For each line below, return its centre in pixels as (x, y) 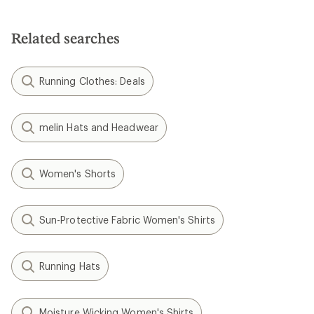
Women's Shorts (78, 173)
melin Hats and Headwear (99, 127)
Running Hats (70, 266)
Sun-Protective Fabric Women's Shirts (127, 220)
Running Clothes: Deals (92, 81)
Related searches (66, 38)
